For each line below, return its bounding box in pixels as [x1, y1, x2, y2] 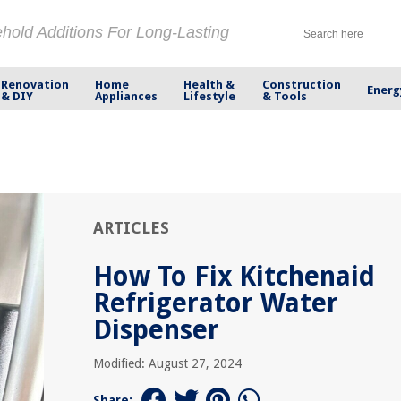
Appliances [95, 89, 158, 103]
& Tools [261, 89, 307, 103]
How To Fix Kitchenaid [93, 260, 375, 292]
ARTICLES [93, 218, 169, 237]
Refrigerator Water [93, 287, 338, 319]
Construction [261, 77, 341, 91]
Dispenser [93, 314, 219, 346]
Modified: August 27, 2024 [93, 356, 242, 371]
